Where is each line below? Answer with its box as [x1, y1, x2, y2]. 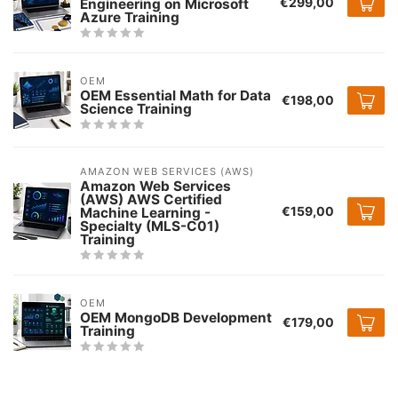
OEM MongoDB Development [80, 308, 272, 326]
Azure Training [80, 9, 179, 27]
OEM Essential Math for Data [80, 86, 271, 104]
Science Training [80, 99, 192, 117]
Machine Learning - [80, 204, 211, 222]
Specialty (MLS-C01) [80, 218, 219, 235]
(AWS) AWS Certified [80, 191, 222, 209]
